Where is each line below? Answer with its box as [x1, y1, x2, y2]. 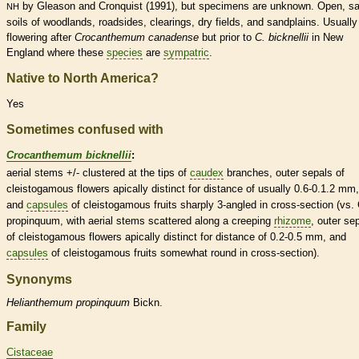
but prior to [199, 31, 255, 44]
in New [309, 31, 343, 44]
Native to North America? [6, 71, 159, 86]
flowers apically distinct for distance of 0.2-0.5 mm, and [86, 230, 346, 243]
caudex [190, 166, 224, 179]
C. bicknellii [255, 31, 309, 44]
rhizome [274, 214, 311, 227]
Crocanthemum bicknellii [6, 148, 131, 161]
